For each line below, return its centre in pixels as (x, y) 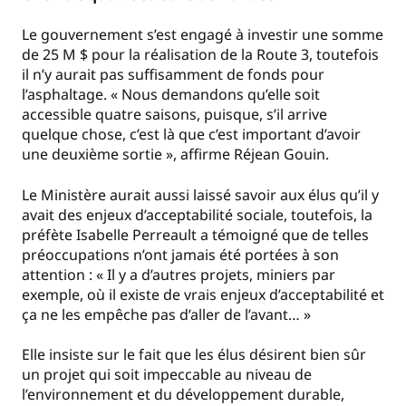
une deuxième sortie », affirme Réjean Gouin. (175, 155)
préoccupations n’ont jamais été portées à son (180, 254)
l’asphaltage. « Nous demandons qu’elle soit (171, 95)
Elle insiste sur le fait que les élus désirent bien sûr (194, 354)
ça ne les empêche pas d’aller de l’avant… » (166, 314)
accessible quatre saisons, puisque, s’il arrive (174, 115)
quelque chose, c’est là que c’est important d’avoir (191, 135)
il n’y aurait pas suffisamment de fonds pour (173, 75)
